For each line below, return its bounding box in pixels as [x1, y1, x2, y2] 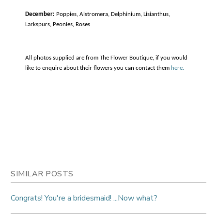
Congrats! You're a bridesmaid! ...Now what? [11, 192, 158, 203]
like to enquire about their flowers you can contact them [25, 64, 171, 71]
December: [25, 11, 55, 17]
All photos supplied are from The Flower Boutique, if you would [25, 54, 188, 61]
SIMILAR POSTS [11, 168, 74, 179]
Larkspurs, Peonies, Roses [25, 21, 91, 28]
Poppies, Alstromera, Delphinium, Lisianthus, [55, 11, 170, 17]
